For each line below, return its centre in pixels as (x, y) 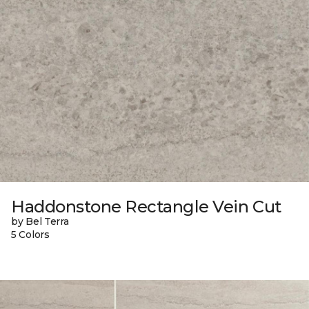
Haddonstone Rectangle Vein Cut (146, 206)
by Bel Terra (40, 221)
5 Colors (30, 234)
